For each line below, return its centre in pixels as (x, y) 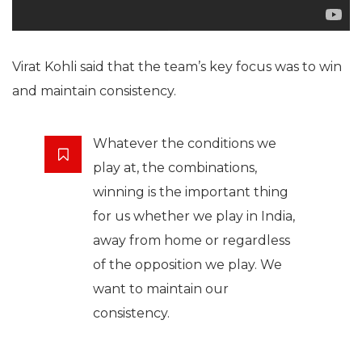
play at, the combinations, (175, 168)
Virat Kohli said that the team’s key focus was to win (177, 67)
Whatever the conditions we (185, 144)
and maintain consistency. (94, 91)
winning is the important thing (191, 192)
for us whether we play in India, (194, 217)
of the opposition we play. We (187, 265)
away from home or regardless (192, 241)
